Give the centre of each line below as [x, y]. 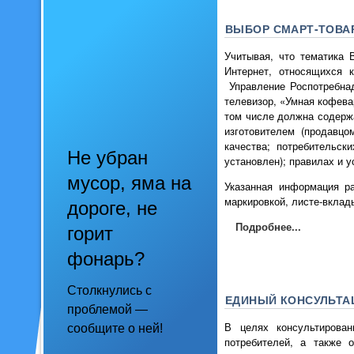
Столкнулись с [109, 290]
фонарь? [106, 259]
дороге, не [112, 208]
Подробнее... [268, 226]
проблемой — [107, 309]
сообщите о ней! [115, 328]
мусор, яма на [129, 183]
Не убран [107, 158]
